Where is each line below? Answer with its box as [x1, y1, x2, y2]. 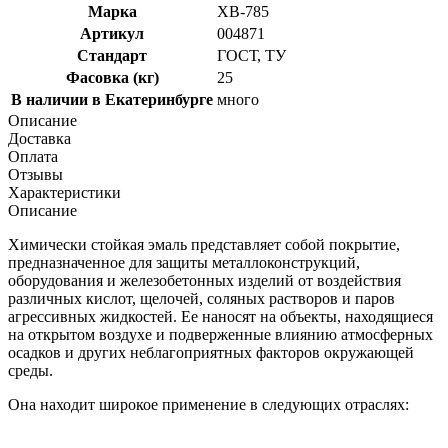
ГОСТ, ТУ [217, 46, 286, 64]
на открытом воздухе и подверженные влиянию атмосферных [8, 325, 433, 343]
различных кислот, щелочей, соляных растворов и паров [8, 289, 395, 307]
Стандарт [77, 46, 147, 64]
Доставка [8, 129, 71, 147]
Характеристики [8, 183, 121, 201]
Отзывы [8, 165, 63, 183]
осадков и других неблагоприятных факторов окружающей [8, 343, 414, 361]
